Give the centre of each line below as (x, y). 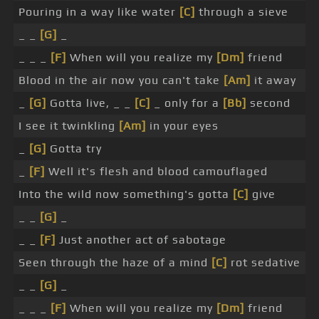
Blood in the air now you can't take (121, 80)
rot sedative (264, 263)
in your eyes (182, 126)
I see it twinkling (69, 126)
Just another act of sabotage (141, 240)
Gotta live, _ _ (90, 103)
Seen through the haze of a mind (115, 263)
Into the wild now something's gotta (126, 194)
